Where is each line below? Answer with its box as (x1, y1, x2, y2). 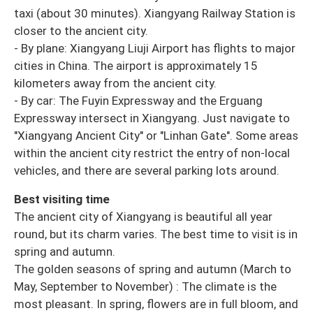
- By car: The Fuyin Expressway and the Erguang (14, 93, 263, 108)
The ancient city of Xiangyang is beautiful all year (14, 209, 272, 224)
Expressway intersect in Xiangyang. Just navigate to (14, 110, 290, 125)
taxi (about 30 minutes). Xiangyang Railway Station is (14, 6, 296, 20)
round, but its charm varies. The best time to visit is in (14, 226, 298, 241)
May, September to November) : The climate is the (14, 279, 277, 293)
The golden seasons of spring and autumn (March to (14, 261, 291, 276)
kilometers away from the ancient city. (14, 75, 217, 90)
